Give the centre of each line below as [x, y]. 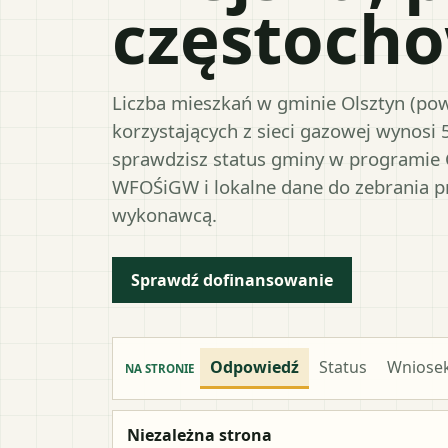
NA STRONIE [159, 368]
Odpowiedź [254, 366]
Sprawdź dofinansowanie [232, 279]
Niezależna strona [199, 434]
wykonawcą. [164, 214]
